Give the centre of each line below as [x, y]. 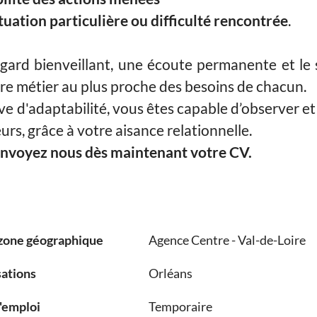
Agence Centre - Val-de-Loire [227, 240]
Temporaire [180, 306]
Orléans [170, 273]
